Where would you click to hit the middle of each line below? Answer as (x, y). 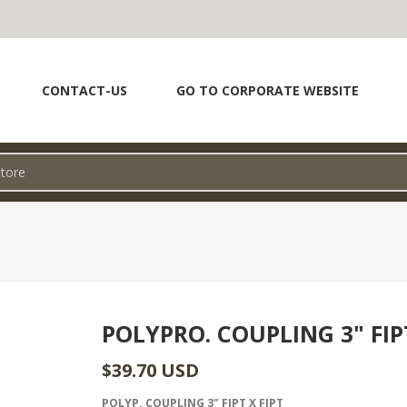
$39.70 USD (151, 370)
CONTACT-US (84, 90)
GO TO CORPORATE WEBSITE (268, 90)
